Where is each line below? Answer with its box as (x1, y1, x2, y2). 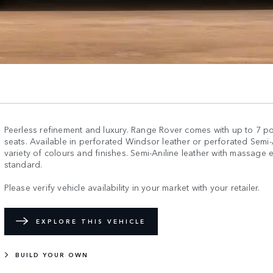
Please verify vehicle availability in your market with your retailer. (4, 180, 260, 193)
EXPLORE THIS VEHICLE (35, 217, 146, 226)
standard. (4, 157, 43, 170)
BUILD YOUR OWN (15, 250, 88, 259)
